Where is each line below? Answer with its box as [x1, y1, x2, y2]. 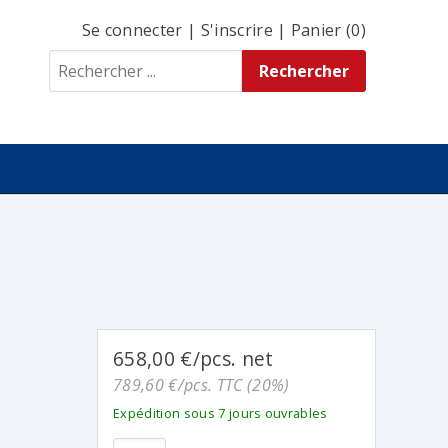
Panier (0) [290, 19, 366, 41]
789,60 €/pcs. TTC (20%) [113, 374, 290, 397]
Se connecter [81, 19, 183, 41]
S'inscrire [200, 19, 273, 41]
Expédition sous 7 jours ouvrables [113, 403, 328, 422]
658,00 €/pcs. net [113, 345, 274, 373]
